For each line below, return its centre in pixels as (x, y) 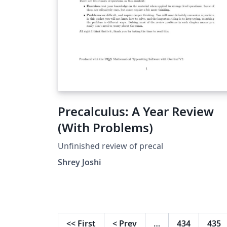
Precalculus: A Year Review (136, 111)
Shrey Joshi (80, 162)
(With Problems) (105, 127)
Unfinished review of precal (110, 146)
